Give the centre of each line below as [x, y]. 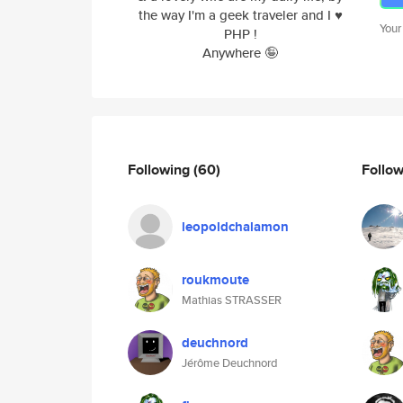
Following [161, 169]
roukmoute [215, 280]
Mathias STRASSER [232, 300]
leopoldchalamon [235, 227]
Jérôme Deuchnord [230, 363]
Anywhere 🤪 [240, 53]
